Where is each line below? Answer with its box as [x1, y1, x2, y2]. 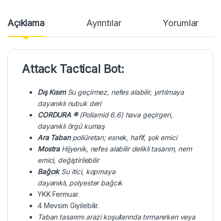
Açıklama [7, 17, 44, 28]
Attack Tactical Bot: [22, 62, 125, 76]
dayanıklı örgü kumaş [37, 121, 105, 130]
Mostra [37, 144, 62, 153]
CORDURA [37, 110, 72, 119]
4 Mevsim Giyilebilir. [37, 201, 100, 210]
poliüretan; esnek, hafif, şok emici [72, 133, 177, 142]
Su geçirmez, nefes [67, 87, 129, 96]
